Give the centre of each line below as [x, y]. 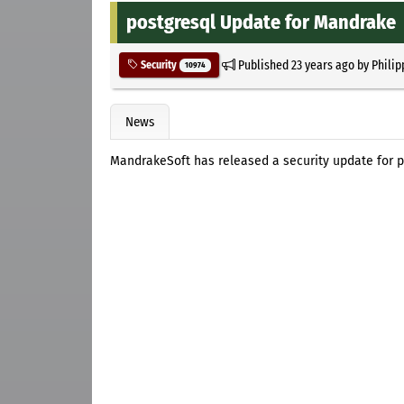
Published [263, 64]
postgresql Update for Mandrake [261, 22]
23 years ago [322, 64]
